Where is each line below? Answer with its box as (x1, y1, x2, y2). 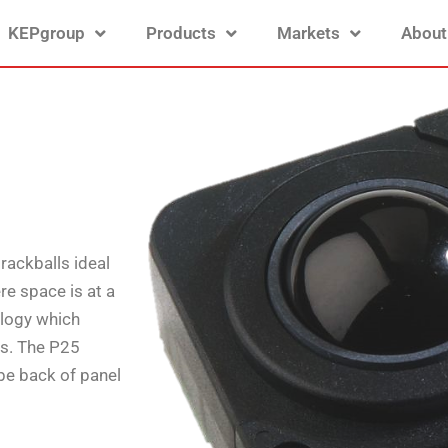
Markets (276, 23, 340, 43)
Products (145, 23, 216, 43)
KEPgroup (7, 23, 85, 43)
